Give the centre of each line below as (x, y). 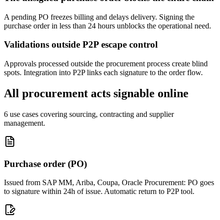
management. (25, 123)
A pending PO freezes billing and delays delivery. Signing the (99, 17)
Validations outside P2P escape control (81, 45)
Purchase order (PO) (45, 164)
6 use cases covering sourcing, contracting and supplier (89, 114)
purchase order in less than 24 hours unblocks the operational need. (108, 26)
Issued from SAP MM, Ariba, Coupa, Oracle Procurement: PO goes (109, 183)
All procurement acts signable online (96, 93)
